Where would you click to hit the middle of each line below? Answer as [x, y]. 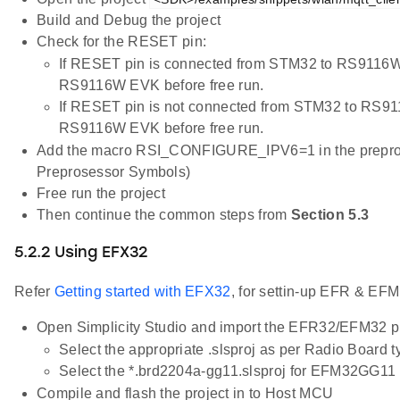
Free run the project [101, 193]
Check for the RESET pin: [122, 41]
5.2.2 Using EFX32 [81, 254]
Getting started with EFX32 [142, 292]
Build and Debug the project [129, 20]
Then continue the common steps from [164, 214]
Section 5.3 [330, 214]
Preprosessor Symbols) [114, 171]
